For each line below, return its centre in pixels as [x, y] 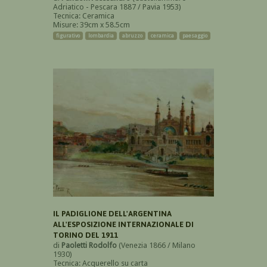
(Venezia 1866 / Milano [156, 246]
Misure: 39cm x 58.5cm [91, 25]
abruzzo [132, 36]
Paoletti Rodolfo [89, 246]
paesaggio [195, 36]
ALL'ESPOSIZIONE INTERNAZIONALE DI [123, 225]
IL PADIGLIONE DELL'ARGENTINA [112, 214]
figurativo [68, 36]
